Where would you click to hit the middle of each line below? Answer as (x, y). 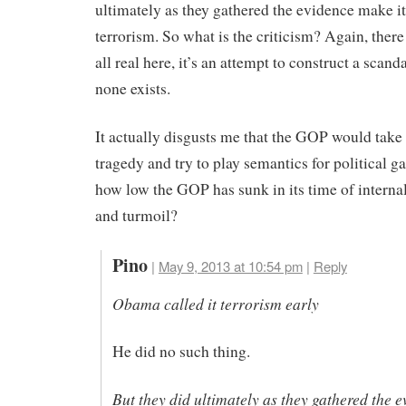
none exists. (133, 89)
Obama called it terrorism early (215, 303)
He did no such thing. (181, 352)
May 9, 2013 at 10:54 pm (230, 266)
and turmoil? (136, 215)
